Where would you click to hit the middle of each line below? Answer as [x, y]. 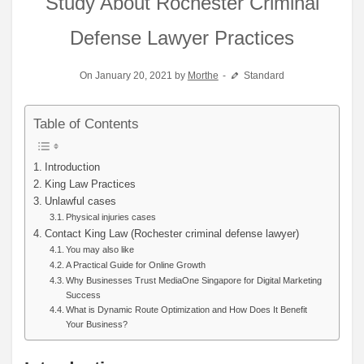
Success [84, 295]
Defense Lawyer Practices [182, 37]
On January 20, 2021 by [133, 75]
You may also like [100, 250]
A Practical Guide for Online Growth [136, 265]
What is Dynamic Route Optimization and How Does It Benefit [187, 310]
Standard [263, 75]
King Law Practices [90, 185]
